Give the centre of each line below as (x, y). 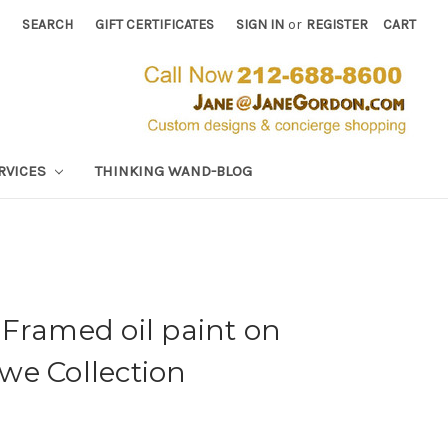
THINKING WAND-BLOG (173, 170)
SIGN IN (260, 24)
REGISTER (337, 24)
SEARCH (48, 24)
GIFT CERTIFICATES (155, 24)
